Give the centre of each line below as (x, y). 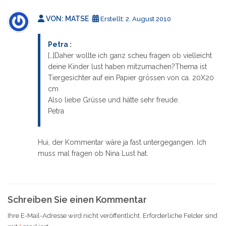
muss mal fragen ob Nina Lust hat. (93, 153)
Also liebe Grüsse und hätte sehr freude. (114, 100)
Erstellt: (112, 19)
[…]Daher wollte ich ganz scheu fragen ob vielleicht (130, 55)
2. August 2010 (148, 19)
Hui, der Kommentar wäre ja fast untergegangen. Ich (122, 142)
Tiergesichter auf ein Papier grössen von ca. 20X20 (131, 77)
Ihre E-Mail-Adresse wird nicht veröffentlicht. (74, 215)
